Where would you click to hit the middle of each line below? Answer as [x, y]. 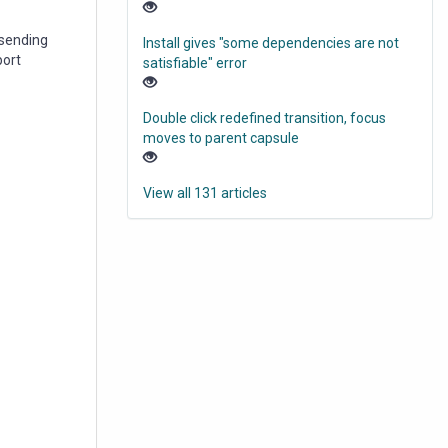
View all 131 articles [205, 193]
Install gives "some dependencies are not [271, 43]
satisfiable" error [195, 63]
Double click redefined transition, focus [264, 118]
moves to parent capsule [221, 138]
